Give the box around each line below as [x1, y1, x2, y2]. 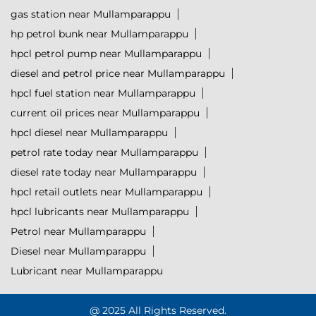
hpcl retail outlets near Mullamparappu [11, 186, 202, 199]
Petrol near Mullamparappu [11, 225, 146, 238]
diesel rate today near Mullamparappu [11, 166, 197, 179]
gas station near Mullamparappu [11, 8, 171, 21]
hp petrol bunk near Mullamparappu [11, 28, 188, 41]
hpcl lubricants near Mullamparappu [11, 205, 189, 219]
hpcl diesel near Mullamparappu [11, 126, 168, 140]
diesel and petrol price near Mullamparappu [11, 67, 225, 80]
